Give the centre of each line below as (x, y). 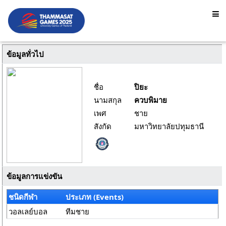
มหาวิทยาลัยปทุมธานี (169, 126)
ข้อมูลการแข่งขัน (34, 176)
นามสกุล (108, 100)
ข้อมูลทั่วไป (25, 54)
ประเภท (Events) (95, 197)
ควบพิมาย (151, 100)
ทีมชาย (78, 211)
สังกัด (103, 126)
